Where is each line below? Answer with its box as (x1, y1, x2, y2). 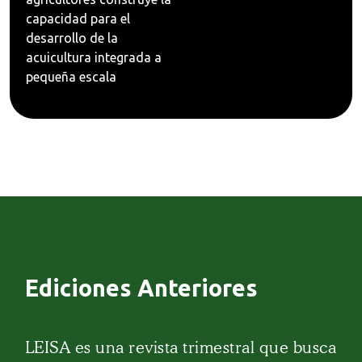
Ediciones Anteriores (24, 274, 258, 301)
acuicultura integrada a (26, 49, 162, 65)
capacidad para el (26, 11, 130, 26)
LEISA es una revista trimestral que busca (24, 337, 337, 357)
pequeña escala (26, 69, 116, 84)
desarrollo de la (26, 30, 118, 45)
